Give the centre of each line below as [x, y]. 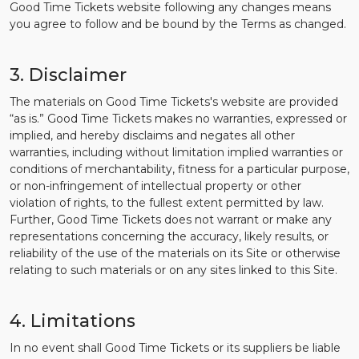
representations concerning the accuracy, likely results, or [169, 236]
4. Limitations [73, 321]
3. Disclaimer [68, 75]
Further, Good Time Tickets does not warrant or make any [171, 220]
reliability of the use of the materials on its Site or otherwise [175, 253]
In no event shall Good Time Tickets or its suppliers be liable [175, 348]
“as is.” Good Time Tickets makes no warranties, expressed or [178, 119]
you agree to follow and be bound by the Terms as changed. [178, 24]
